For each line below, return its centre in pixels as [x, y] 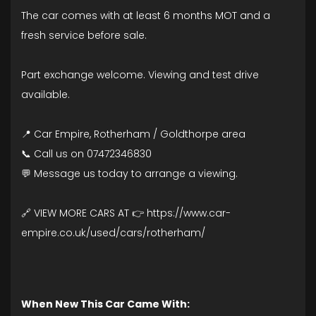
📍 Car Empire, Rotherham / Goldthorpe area [133, 134]
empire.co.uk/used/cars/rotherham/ [113, 233]
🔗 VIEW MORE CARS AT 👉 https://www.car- [126, 213]
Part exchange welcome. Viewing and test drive [140, 75]
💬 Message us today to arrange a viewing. [129, 174]
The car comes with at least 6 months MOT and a [146, 16]
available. [45, 95]
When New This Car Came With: [105, 304]
